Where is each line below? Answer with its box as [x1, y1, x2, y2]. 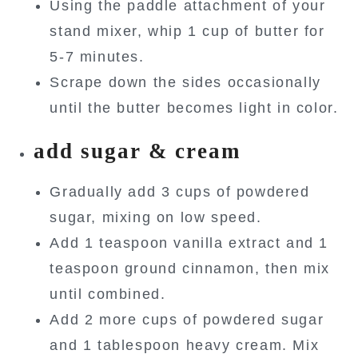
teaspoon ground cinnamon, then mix [50, 260, 330, 276]
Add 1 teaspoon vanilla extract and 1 [50, 234, 328, 251]
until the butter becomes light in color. [50, 99, 339, 116]
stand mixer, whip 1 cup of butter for [50, 22, 325, 39]
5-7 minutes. [50, 48, 145, 65]
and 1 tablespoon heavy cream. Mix [50, 336, 320, 353]
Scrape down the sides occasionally [50, 74, 321, 90]
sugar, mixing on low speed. [50, 209, 262, 225]
